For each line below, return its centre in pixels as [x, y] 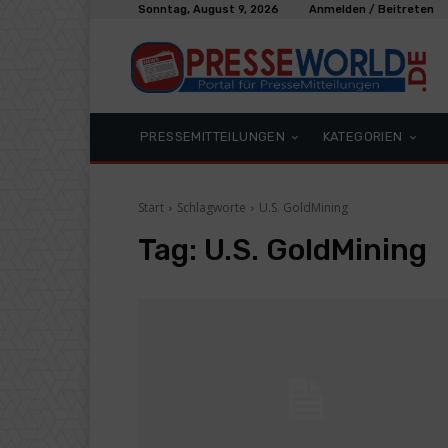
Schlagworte [211, 207]
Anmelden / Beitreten [371, 9]
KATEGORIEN [362, 136]
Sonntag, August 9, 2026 [208, 9]
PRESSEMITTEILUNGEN [213, 136]
